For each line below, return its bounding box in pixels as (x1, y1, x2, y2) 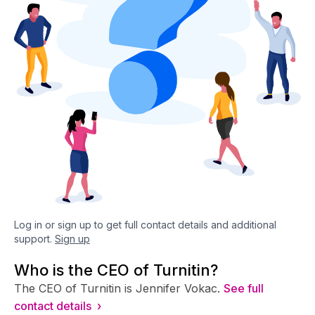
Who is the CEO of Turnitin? (14, 260, 218, 279)
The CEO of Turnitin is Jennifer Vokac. (14, 281, 220, 295)
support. (14, 232, 52, 245)
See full (224, 281, 264, 295)
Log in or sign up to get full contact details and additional (14, 218, 276, 231)
